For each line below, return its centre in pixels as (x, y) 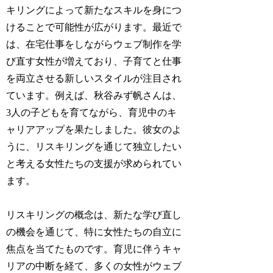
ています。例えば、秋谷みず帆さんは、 (94, 95)
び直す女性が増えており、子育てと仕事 (94, 61)
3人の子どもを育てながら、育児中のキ (92, 112)
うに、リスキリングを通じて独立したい (94, 146)
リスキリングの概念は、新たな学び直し (94, 215)
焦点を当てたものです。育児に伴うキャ (94, 249)
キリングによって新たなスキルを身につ (94, 10)
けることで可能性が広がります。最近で (94, 27)
